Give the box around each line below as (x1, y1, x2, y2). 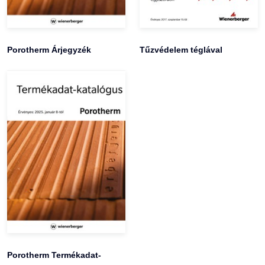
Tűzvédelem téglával (140, 45, 222, 55)
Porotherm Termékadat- (7, 250, 101, 260)
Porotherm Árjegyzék (7, 45, 91, 55)
